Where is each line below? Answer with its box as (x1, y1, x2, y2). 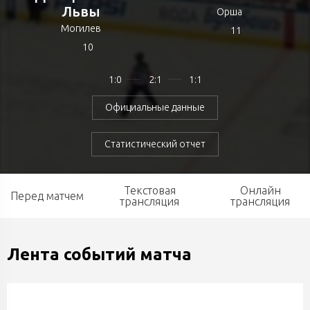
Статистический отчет (104, 138, 206, 149)
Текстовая (123, 184, 176, 197)
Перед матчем (10, 190, 84, 202)
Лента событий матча (7, 245, 192, 264)
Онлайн (239, 184, 281, 197)
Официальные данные (105, 102, 205, 113)
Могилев (61, 23, 101, 34)
